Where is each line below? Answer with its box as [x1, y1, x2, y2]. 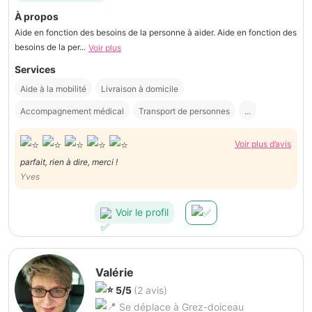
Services [15, 63, 56, 76]
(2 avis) [134, 283, 167, 296]
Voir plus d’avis [235, 139, 291, 150]
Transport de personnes [139, 106, 230, 117]
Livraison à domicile [101, 84, 178, 95]
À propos [15, 10, 58, 22]
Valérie [95, 265, 134, 279]
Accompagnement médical [20, 106, 124, 117]
